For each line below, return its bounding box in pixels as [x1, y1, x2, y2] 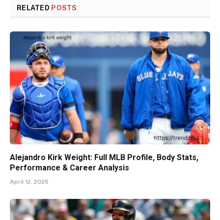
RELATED [17, 4, 52, 12]
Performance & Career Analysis [10, 163, 129, 172]
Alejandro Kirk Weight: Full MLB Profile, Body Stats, [10, 152, 198, 162]
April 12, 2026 [10, 178, 49, 185]
